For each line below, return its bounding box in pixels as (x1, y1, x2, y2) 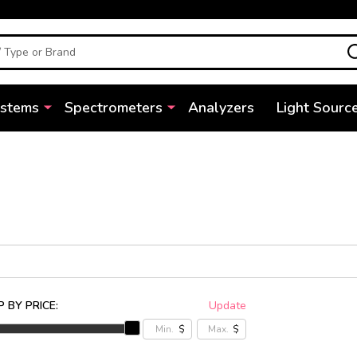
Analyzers (187, 98, 254, 117)
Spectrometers (64, 98, 163, 117)
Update (209, 298, 246, 313)
